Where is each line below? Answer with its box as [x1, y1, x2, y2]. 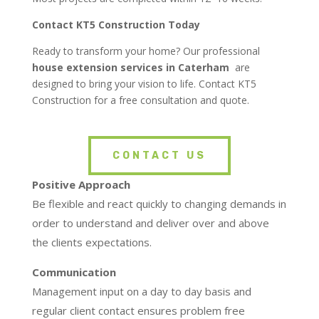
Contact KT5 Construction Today [31, 18, 200, 32]
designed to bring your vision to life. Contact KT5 [31, 77, 256, 91]
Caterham [177, 61, 232, 75]
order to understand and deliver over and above [31, 216, 269, 231]
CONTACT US [112, 150, 206, 162]
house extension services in [31, 61, 178, 75]
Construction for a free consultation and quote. [31, 93, 249, 108]
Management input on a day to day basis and [31, 284, 251, 299]
